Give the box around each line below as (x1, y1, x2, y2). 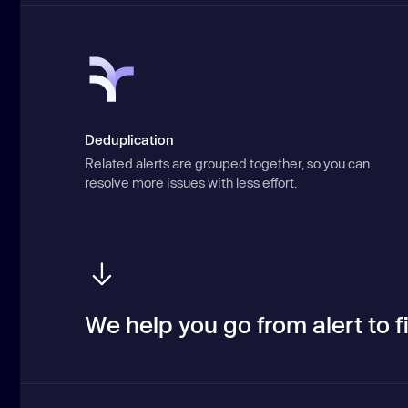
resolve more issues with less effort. (85, 175, 298, 191)
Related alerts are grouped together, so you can (85, 156, 371, 172)
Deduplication (85, 131, 175, 148)
